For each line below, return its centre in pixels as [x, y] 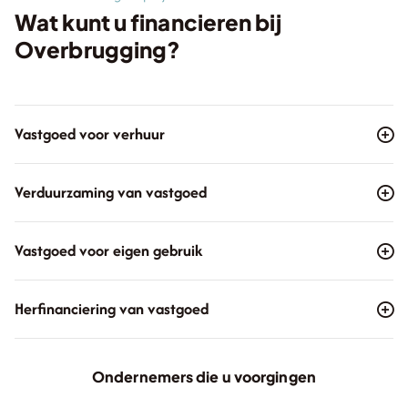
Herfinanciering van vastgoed [112, 309]
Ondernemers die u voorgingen [204, 377]
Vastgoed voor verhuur [90, 134]
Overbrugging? [98, 49]
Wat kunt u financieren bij [148, 22]
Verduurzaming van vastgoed [111, 192]
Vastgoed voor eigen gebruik [109, 250]
